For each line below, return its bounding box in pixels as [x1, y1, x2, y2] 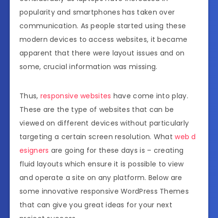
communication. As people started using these [19, 21, 186, 31]
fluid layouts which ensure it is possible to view [19, 159, 184, 169]
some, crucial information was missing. [19, 62, 158, 72]
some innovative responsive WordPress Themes [19, 186, 189, 197]
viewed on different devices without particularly [19, 118, 189, 128]
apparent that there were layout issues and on [19, 48, 185, 58]
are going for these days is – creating [49, 145, 184, 156]
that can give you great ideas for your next [19, 200, 172, 210]
